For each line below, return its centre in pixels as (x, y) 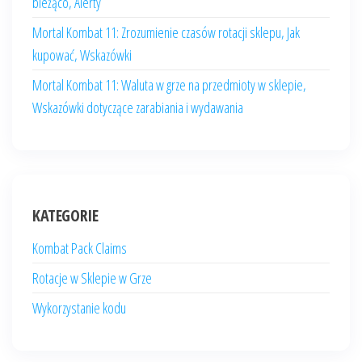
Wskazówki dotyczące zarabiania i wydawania (138, 107)
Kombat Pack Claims (80, 248)
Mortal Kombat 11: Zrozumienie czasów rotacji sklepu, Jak (166, 32)
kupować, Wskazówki (82, 55)
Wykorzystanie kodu (79, 308)
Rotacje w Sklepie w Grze (92, 278)
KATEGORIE (65, 215)
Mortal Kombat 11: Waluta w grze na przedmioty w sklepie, (169, 85)
